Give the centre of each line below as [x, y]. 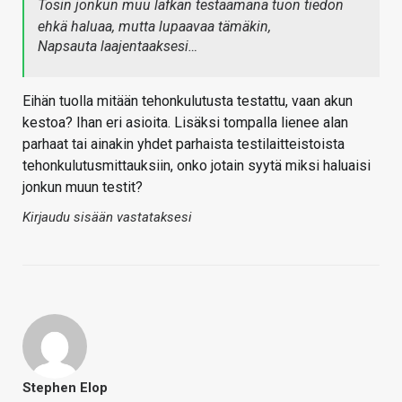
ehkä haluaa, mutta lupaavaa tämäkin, [154, 26]
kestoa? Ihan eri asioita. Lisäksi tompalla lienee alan [185, 122]
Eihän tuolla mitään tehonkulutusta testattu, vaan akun [188, 100]
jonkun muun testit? [83, 187]
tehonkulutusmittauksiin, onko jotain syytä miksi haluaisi [197, 165]
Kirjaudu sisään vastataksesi [107, 217]
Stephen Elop [65, 387]
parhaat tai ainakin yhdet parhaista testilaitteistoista [184, 144]
